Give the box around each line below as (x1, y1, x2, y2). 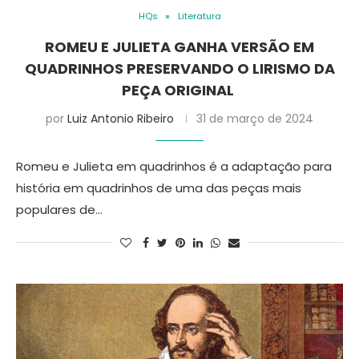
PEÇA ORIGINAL (122, 80, 237, 100)
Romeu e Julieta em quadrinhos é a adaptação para (16, 158, 332, 175)
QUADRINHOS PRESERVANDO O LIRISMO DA (24, 58, 335, 79)
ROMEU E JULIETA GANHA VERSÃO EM (45, 37, 314, 57)
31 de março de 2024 (196, 111, 313, 127)
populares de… (16, 201, 103, 218)
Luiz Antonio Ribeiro (67, 111, 174, 127)
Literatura (177, 10, 221, 22)
